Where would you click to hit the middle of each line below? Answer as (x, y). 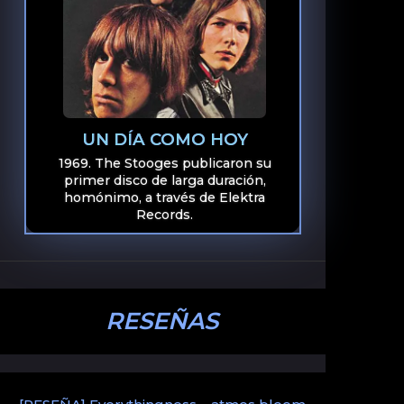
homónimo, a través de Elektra (165, 197)
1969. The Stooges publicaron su (165, 163)
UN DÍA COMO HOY (165, 139)
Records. (165, 214)
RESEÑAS (162, 321)
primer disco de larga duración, (165, 180)
